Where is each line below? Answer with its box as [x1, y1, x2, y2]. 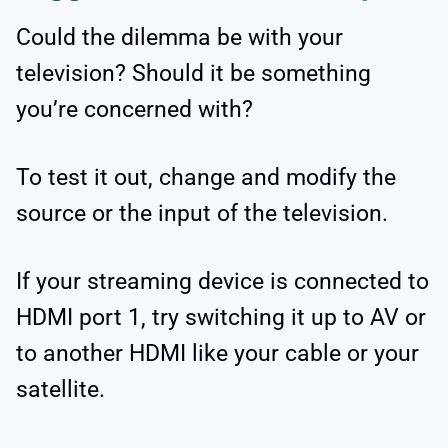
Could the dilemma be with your [16, 23, 343, 51]
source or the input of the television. [16, 199, 388, 227]
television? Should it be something [16, 59, 371, 87]
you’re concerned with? [16, 95, 253, 123]
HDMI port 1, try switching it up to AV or [16, 303, 426, 331]
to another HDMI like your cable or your [16, 339, 419, 367]
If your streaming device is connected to [16, 267, 429, 295]
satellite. [16, 375, 105, 403]
